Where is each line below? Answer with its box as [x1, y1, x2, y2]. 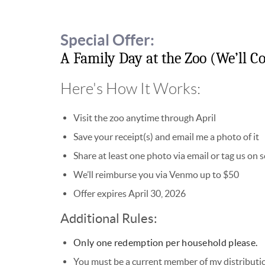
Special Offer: [60, 31, 154, 49]
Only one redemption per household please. [73, 237, 258, 248]
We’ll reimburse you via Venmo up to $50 [73, 169, 239, 180]
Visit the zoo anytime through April [73, 112, 216, 124]
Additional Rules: [60, 211, 157, 226]
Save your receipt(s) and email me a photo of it [73, 131, 259, 143]
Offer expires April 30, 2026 [73, 188, 186, 199]
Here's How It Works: [60, 80, 201, 98]
